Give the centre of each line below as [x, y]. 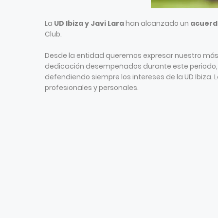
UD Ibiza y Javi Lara [89, 23]
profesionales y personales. [92, 88]
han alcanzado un [157, 23]
